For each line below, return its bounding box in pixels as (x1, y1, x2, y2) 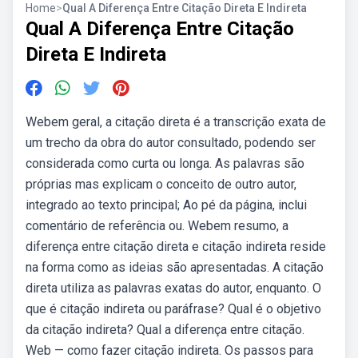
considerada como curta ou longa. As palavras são (26, 156, 304, 171)
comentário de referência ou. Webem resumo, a (26, 218, 288, 233)
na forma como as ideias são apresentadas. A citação (26, 260, 324, 275)
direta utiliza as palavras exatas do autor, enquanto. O (26, 280, 321, 296)
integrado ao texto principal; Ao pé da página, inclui (26, 197, 307, 213)
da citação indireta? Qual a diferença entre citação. (26, 322, 304, 337)
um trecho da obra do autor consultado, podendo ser (26, 135, 316, 150)
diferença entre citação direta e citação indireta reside (26, 239, 326, 254)
